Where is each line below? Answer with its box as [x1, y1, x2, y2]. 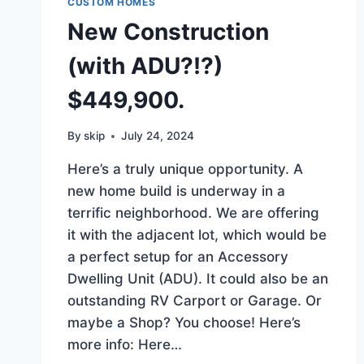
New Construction [67, 17, 269, 45]
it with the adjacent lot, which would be [67, 227, 327, 244]
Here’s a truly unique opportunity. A [67, 161, 303, 178]
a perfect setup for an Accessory [67, 249, 288, 266]
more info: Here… [67, 336, 182, 353]
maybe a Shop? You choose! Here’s [67, 314, 301, 331]
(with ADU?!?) [67, 51, 223, 80]
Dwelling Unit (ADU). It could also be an [67, 271, 328, 288]
